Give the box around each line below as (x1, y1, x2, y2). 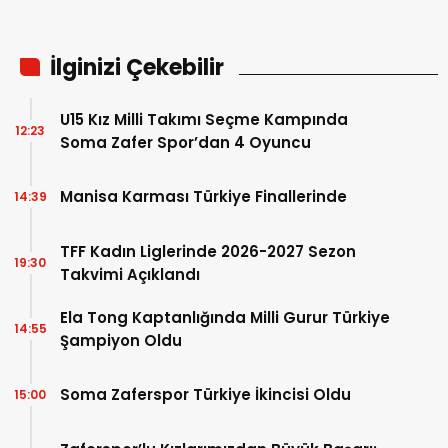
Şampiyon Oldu (60, 329, 182, 351)
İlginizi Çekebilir (50, 51, 224, 83)
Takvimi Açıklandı (60, 263, 200, 285)
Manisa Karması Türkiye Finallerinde (60, 186, 347, 208)
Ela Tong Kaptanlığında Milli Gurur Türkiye (60, 306, 390, 328)
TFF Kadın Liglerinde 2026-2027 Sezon (60, 240, 356, 262)
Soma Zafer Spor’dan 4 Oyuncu (60, 131, 311, 153)
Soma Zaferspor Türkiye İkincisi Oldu (60, 384, 351, 406)
